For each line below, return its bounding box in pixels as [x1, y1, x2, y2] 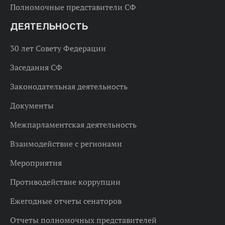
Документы [10, 100, 54, 110]
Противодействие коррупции [10, 176, 121, 187]
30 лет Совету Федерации [10, 43, 106, 53]
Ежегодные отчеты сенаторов [10, 195, 122, 206]
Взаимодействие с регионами [10, 138, 122, 149]
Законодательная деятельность [10, 81, 128, 91]
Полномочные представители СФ [10, 2, 136, 12]
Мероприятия [10, 157, 62, 168]
